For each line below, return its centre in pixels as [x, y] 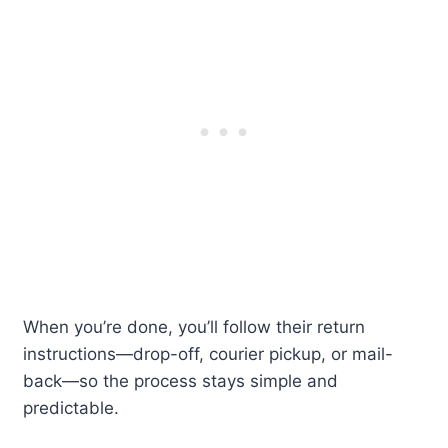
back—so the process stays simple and [181, 381]
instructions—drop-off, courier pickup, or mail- [208, 354]
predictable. [71, 408]
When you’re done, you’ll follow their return [194, 327]
